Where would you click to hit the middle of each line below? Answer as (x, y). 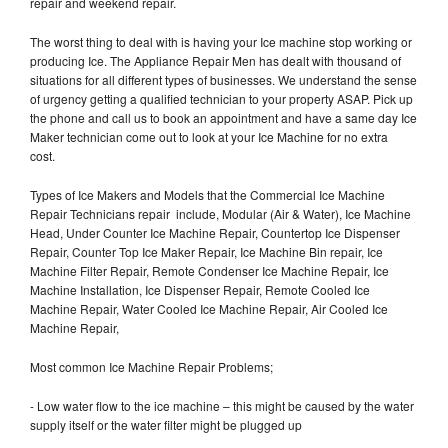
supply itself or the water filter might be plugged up (167, 424)
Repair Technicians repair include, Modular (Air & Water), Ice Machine (220, 213)
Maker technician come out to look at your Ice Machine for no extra (209, 136)
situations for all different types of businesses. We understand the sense (223, 79)
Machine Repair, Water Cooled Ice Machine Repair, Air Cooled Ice (209, 308)
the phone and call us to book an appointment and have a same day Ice (223, 117)
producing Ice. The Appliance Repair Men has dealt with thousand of (215, 60)
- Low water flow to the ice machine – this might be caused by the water (222, 405)
